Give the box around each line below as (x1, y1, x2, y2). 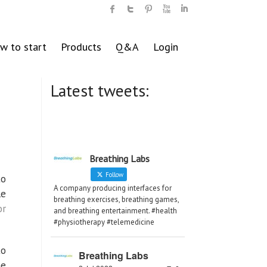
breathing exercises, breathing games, (54, 194, 179, 205)
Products (61, 40, 101, 54)
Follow (104, 170, 123, 179)
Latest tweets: (51, 80, 149, 102)
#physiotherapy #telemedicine (54, 217, 154, 228)
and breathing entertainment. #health (54, 206, 177, 216)
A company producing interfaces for (54, 183, 172, 194)
